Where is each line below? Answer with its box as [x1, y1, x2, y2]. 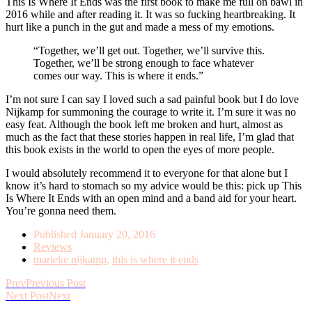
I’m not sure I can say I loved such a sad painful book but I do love [6, 93, 299, 105]
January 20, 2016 [79, 228, 155, 240]
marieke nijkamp [33, 253, 107, 265]
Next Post [6, 289, 49, 302]
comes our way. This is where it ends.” [33, 69, 203, 81]
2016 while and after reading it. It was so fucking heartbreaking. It [6, 8, 295, 20]
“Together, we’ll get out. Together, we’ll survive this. [33, 44, 265, 56]
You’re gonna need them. [6, 204, 116, 217]
